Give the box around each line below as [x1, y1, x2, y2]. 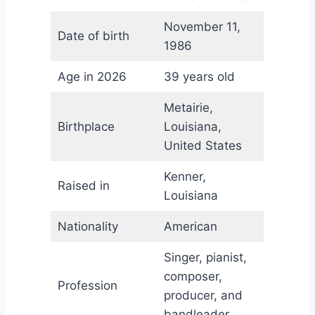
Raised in [57, 179, 110, 193]
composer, [163, 269, 222, 284]
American [163, 219, 217, 234]
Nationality [57, 219, 118, 234]
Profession [57, 278, 117, 293]
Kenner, [163, 169, 206, 184]
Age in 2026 [57, 70, 127, 84]
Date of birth [57, 29, 129, 44]
